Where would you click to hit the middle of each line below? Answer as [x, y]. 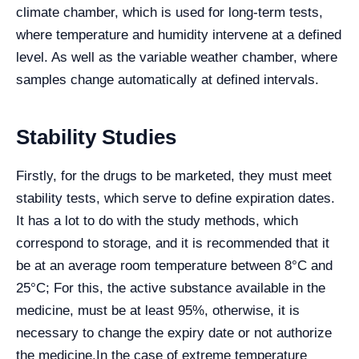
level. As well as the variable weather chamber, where [177, 58]
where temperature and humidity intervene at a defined [179, 35]
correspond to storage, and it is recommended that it [173, 244]
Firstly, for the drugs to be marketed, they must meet [174, 176]
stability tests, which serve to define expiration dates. [175, 199]
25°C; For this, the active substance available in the [171, 288]
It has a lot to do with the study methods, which [157, 221]
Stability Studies [96, 137]
